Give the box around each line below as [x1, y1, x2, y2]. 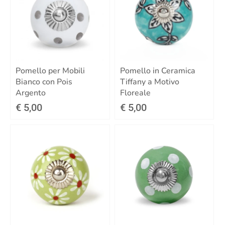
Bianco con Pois [16, 76, 72, 88]
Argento [16, 87, 46, 99]
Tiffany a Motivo [120, 76, 179, 88]
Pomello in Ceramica [120, 65, 195, 77]
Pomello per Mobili [16, 65, 85, 77]
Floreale [120, 87, 151, 99]
